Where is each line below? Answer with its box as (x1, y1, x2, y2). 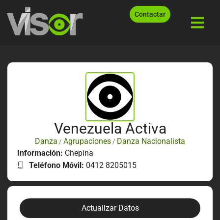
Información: (17, 148, 65, 158)
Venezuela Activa (54, 119, 166, 137)
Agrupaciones (63, 136, 111, 146)
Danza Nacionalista (117, 136, 185, 146)
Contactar (135, 10, 166, 18)
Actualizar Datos (81, 203, 139, 213)
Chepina (65, 148, 93, 158)
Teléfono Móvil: (29, 160, 84, 170)
